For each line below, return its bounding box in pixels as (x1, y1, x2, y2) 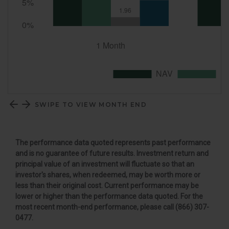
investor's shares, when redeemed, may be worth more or (15, 171, 200, 179)
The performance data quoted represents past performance (15, 139, 211, 147)
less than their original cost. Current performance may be (15, 181, 199, 190)
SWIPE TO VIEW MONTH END (35, 100, 147, 108)
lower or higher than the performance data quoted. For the (15, 192, 203, 201)
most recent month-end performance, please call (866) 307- (15, 203, 209, 212)
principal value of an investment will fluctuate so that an (15, 160, 194, 169)
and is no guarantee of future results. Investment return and (15, 149, 209, 158)
